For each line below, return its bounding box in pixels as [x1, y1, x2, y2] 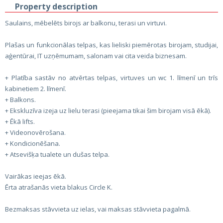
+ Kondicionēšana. [5, 139, 60, 148]
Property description [15, 1, 98, 12]
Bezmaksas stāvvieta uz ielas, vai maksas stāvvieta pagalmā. [5, 205, 191, 214]
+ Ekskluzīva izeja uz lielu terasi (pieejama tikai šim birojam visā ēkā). [5, 106, 211, 115]
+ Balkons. [5, 95, 36, 104]
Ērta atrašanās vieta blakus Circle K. [5, 183, 112, 192]
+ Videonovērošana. [5, 128, 66, 137]
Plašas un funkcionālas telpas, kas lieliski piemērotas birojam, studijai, [5, 40, 218, 49]
